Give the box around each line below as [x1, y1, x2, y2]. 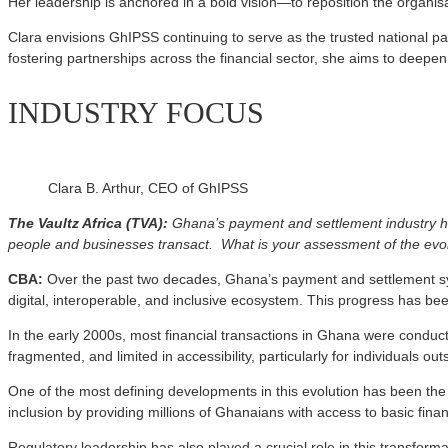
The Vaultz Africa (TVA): [8, 215, 168, 232]
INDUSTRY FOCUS [8, 96, 264, 130]
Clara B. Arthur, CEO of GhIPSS [48, 180, 248, 197]
